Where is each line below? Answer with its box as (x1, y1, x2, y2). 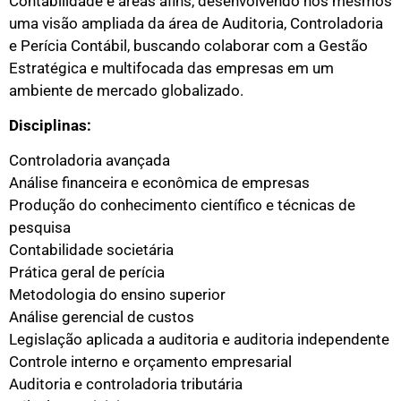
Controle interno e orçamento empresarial (9, 353, 292, 371)
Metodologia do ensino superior (9, 286, 226, 304)
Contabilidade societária (9, 241, 174, 260)
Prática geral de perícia (9, 263, 165, 282)
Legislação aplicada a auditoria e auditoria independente (9, 330, 389, 349)
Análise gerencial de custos (9, 308, 194, 327)
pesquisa (9, 218, 71, 237)
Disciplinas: (9, 115, 91, 134)
